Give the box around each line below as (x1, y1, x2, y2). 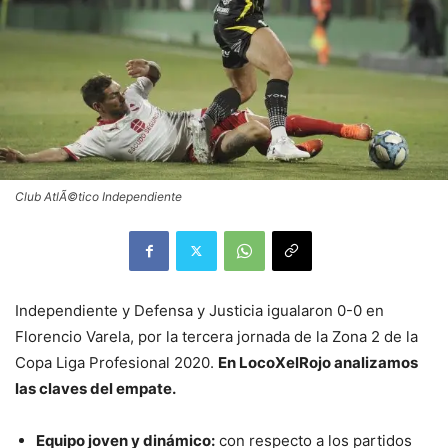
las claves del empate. (15, 378, 176, 398)
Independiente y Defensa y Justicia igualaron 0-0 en (15, 300, 384, 320)
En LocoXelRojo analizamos (218, 352, 418, 372)
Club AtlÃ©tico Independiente (15, 188, 182, 204)
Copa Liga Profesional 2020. (15, 352, 218, 372)
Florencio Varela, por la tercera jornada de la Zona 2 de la (15, 326, 418, 346)
